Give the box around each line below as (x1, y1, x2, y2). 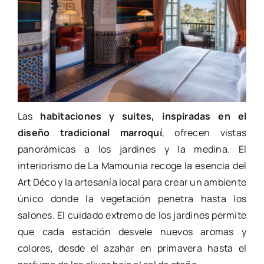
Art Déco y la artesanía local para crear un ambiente (17, 175, 247, 189)
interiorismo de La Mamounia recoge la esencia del (17, 159, 247, 172)
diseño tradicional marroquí (17, 126, 162, 139)
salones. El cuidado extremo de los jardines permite (17, 208, 247, 222)
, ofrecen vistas (161, 126, 247, 139)
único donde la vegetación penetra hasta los (17, 192, 247, 205)
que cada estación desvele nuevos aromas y (17, 225, 247, 238)
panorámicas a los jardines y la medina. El (17, 142, 247, 156)
